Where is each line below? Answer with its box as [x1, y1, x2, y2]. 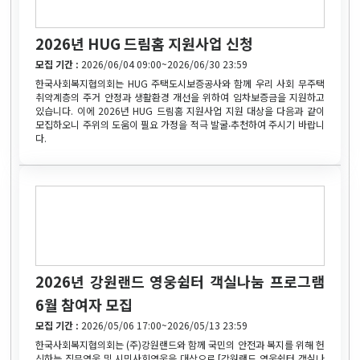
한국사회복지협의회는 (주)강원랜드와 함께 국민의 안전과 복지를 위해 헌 [35, 337, 325, 351]
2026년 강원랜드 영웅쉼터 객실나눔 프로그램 [35, 270, 325, 292]
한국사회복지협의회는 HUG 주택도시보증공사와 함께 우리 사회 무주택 [35, 76, 325, 90]
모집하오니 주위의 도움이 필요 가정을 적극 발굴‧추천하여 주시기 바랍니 [35, 117, 325, 131]
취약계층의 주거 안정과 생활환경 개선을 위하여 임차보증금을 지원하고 [35, 89, 325, 104]
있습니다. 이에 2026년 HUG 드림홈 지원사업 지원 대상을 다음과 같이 [35, 103, 325, 117]
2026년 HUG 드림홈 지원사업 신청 [35, 32, 254, 54]
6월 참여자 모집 [35, 293, 133, 315]
